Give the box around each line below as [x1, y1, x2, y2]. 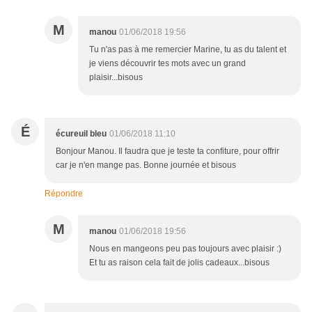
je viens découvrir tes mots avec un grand [89, 58, 246, 69]
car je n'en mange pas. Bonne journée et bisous [56, 160, 236, 171]
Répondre [45, 189, 83, 199]
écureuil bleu [56, 129, 107, 139]
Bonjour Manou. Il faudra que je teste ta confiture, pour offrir [56, 146, 279, 157]
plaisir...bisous [89, 72, 143, 83]
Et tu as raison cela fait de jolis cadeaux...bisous [89, 258, 270, 268]
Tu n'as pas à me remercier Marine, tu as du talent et [89, 45, 286, 55]
